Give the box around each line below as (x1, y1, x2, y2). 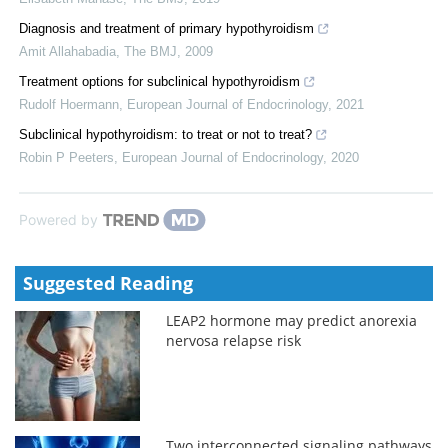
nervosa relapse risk (166, 330, 302, 350)
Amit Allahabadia (19, 43, 116, 59)
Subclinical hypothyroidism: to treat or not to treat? (19, 126, 312, 142)
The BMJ (124, 43, 177, 59)
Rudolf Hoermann (19, 96, 119, 112)
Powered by (19, 210, 98, 228)
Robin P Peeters (19, 149, 114, 165)
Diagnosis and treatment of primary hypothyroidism (19, 20, 314, 36)
